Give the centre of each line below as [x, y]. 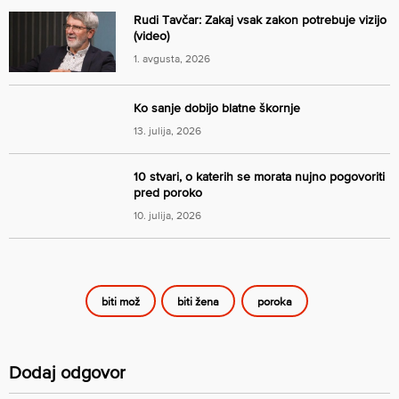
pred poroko [168, 192]
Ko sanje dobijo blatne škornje [217, 107]
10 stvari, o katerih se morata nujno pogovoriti [259, 176]
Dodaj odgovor [67, 372]
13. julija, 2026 [167, 130]
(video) [151, 36]
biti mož [120, 301]
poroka [274, 301]
